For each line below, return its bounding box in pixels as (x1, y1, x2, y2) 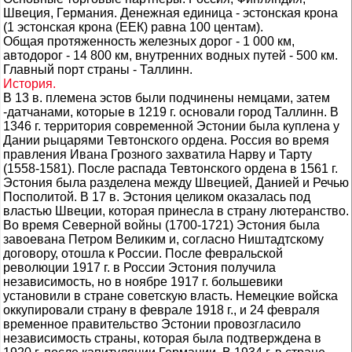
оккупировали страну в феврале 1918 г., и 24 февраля (3, 303, 320, 317)
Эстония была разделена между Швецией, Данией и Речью (3, 176, 349, 189)
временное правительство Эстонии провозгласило (3, 317, 301, 331)
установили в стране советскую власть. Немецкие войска (3, 289, 338, 302)
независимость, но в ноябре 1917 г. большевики (3, 275, 283, 288)
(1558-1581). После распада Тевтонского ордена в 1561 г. (3, 162, 338, 175)
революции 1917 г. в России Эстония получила (3, 261, 276, 274)
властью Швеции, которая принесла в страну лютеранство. (3, 204, 349, 218)
